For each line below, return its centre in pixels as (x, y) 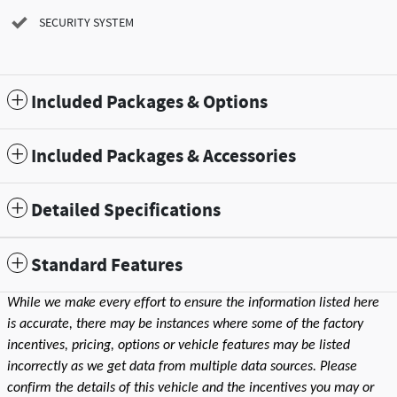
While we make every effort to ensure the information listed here (193, 303)
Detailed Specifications (126, 210)
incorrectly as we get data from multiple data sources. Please (182, 366)
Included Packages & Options (149, 102)
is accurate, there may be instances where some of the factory (185, 324)
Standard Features (107, 265)
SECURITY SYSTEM (86, 23)
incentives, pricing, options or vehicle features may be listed (179, 345)
